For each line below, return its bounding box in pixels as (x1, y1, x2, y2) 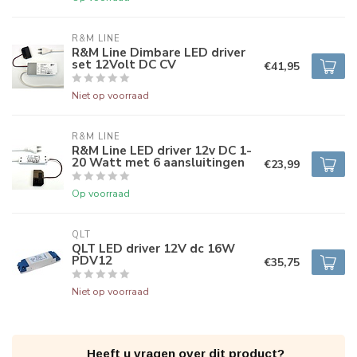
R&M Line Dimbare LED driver (72, 44, 245, 61)
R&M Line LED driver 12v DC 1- (72, 142, 252, 159)
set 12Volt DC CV (72, 56, 176, 73)
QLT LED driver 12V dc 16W (72, 240, 235, 257)
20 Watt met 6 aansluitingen (72, 154, 245, 171)
